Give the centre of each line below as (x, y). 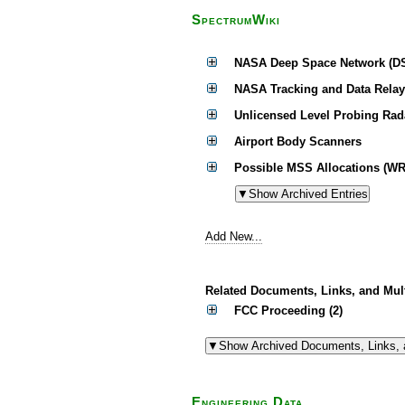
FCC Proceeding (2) (288, 311)
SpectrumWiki (236, 20)
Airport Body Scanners (298, 141)
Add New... (234, 236)
